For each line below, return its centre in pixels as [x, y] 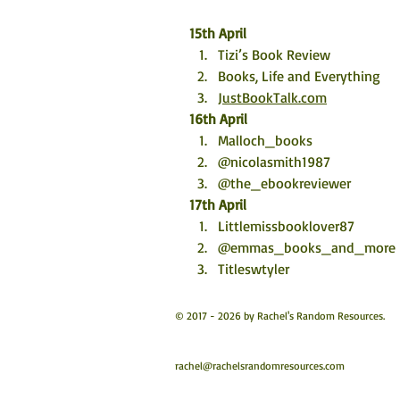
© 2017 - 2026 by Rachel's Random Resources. [280, 316]
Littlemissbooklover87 [286, 226]
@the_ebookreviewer [284, 183]
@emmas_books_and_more [307, 247]
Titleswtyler [254, 269]
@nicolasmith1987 [274, 162]
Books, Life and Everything [299, 76]
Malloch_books [265, 140]
